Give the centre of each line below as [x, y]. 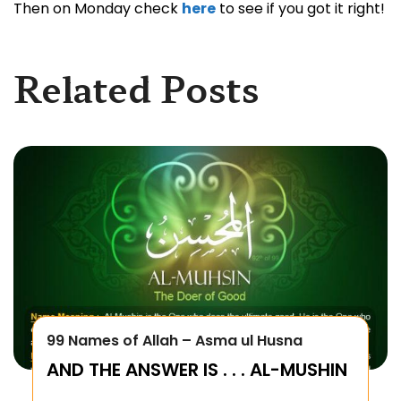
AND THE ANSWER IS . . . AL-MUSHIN [196, 369]
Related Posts [137, 87]
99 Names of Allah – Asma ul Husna [174, 340]
